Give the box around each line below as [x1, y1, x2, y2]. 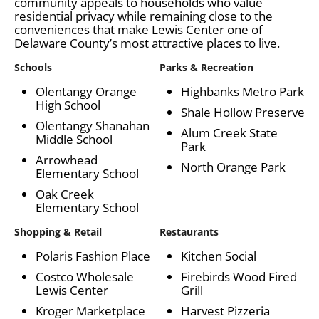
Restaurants [159, 224, 219, 239]
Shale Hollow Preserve [181, 103, 305, 120]
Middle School [36, 130, 113, 147]
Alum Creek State [181, 124, 278, 141]
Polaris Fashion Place [36, 247, 150, 264]
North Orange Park [181, 158, 286, 175]
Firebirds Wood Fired [181, 268, 297, 285]
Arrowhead [36, 151, 98, 168]
